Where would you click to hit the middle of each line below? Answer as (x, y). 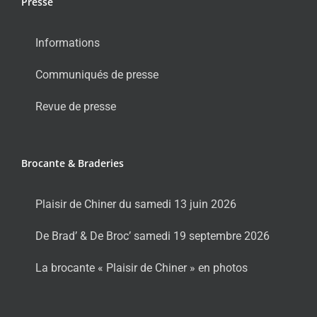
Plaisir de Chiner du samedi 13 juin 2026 (136, 204)
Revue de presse (76, 106)
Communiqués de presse (97, 74)
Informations (68, 42)
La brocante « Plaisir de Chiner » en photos (142, 267)
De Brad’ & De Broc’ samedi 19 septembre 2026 (152, 236)
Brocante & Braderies (73, 163)
